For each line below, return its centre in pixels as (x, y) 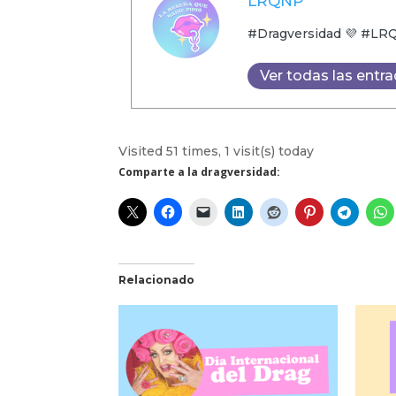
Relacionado (157, 279)
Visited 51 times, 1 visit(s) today (217, 151)
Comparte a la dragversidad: (200, 171)
